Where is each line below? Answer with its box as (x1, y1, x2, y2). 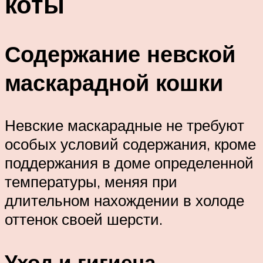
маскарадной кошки (5, 68, 223, 97)
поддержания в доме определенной (5, 153, 254, 173)
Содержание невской (5, 39, 235, 69)
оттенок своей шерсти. (5, 210, 163, 229)
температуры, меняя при (5, 172, 177, 191)
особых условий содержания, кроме (5, 134, 256, 154)
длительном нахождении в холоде (5, 191, 244, 210)
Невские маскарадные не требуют (5, 116, 244, 135)
